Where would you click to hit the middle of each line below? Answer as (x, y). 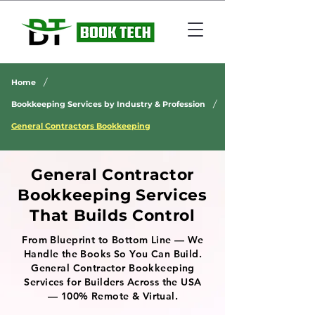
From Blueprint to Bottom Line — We (113, 240)
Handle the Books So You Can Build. (113, 254)
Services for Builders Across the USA (113, 282)
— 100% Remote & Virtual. (113, 296)
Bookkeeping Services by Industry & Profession (108, 104)
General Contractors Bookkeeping (81, 126)
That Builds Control (112, 216)
